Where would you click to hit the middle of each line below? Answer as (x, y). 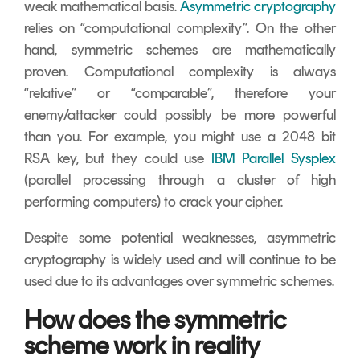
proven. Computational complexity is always (180, 71)
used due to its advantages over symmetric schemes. (179, 281)
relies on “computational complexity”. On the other (180, 28)
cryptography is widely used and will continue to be (180, 259)
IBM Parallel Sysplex (273, 158)
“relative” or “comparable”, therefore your (180, 93)
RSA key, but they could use (118, 158)
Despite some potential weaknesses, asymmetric (180, 237)
